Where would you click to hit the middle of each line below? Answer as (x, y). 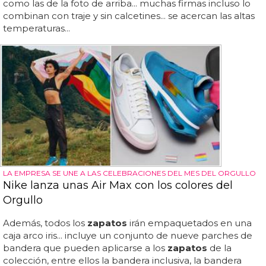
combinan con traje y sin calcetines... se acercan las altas (129, 16)
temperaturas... (37, 28)
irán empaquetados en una (189, 223)
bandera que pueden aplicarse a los (85, 248)
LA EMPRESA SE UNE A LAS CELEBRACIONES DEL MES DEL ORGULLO (129, 173)
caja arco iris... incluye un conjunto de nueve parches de (128, 235)
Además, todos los (45, 223)
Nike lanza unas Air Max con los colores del (118, 185)
